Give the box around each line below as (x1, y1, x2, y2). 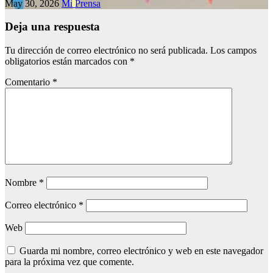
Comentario (5, 77, 52, 88)
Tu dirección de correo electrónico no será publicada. (5, 45, 208, 56)
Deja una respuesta (5, 20, 100, 34)
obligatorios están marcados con (5, 56, 130, 67)
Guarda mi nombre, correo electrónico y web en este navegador (19, 246, 263, 257)
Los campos (210, 45, 257, 56)
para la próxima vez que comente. (5, 257, 134, 268)
